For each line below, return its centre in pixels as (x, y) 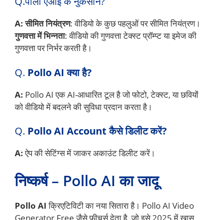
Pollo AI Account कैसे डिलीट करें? (97, 131)
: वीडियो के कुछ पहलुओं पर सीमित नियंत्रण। (135, 24)
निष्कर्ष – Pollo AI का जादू (87, 180)
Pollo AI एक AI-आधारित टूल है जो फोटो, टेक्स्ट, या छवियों (112, 94)
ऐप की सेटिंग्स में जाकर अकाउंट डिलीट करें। (89, 153)
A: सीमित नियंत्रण (42, 24)
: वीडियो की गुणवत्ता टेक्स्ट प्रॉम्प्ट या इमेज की (131, 36)
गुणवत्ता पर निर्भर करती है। (53, 48)
